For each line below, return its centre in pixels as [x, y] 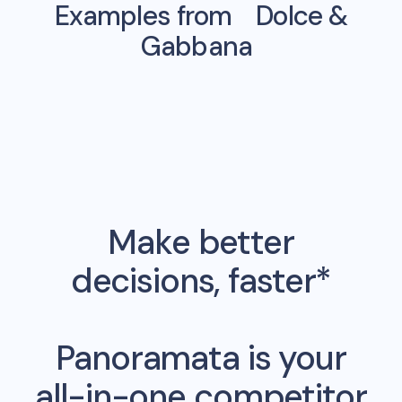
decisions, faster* [201, 281]
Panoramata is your [201, 358]
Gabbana [197, 46]
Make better [201, 242]
